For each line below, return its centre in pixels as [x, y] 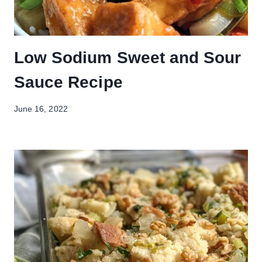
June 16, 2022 [41, 109]
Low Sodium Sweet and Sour [128, 57]
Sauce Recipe [68, 82]
